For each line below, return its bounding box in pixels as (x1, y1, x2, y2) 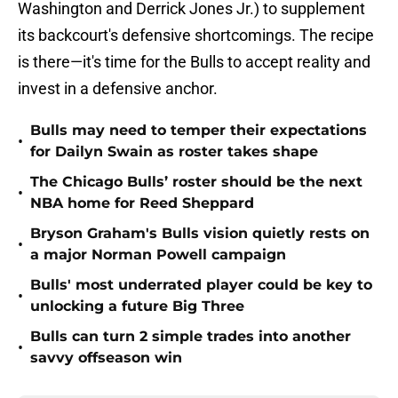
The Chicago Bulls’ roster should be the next (30, 173, 362, 191)
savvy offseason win (30, 349, 182, 367)
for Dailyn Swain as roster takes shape (30, 143, 318, 161)
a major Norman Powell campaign (30, 246, 286, 264)
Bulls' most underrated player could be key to (30, 276, 372, 294)
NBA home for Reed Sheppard (30, 195, 254, 212)
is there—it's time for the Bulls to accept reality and (18, 52, 370, 72)
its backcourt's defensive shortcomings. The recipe (18, 26, 374, 45)
